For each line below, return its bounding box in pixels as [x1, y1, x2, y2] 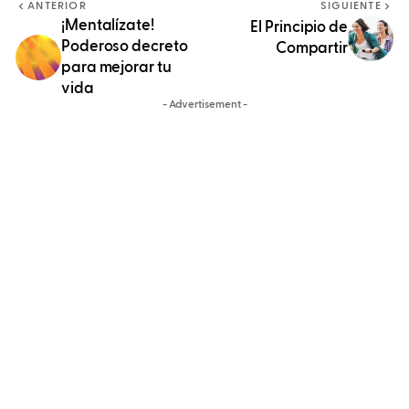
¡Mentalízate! [61, 18, 154, 35]
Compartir [275, 41, 348, 58]
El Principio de [250, 20, 348, 37]
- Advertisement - [162, 100, 247, 111]
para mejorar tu [61, 60, 172, 77]
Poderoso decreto [61, 39, 188, 56]
